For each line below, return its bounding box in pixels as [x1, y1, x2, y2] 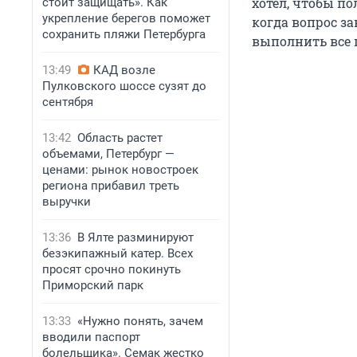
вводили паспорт [42, 330, 140, 344]
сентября [42, 95, 93, 109]
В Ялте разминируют [77, 230, 194, 245]
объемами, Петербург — [42, 147, 175, 161]
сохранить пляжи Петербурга [42, 27, 206, 41]
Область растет [77, 131, 163, 145]
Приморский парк [42, 278, 143, 292]
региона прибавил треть [42, 178, 179, 193]
